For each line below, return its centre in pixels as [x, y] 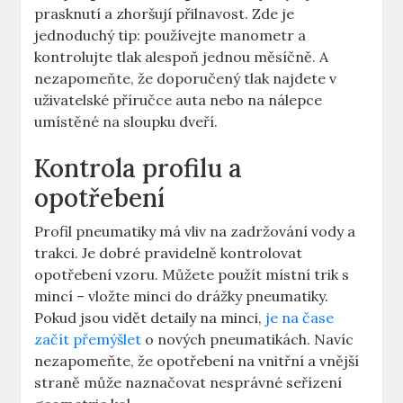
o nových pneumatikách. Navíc [248, 340]
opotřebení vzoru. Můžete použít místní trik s [192, 275]
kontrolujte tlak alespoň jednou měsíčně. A [182, 57]
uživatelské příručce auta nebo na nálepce [179, 100]
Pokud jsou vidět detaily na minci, [150, 318]
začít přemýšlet [88, 340]
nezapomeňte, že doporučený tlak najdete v [186, 79]
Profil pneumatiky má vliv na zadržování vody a [195, 232]
